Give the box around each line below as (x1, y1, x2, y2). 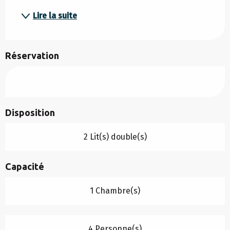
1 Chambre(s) (90, 186, 140, 196)
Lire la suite (33, 11, 77, 21)
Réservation (5, 50, 59, 61)
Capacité (5, 161, 44, 172)
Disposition (5, 107, 55, 118)
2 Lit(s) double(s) (83, 132, 147, 142)
